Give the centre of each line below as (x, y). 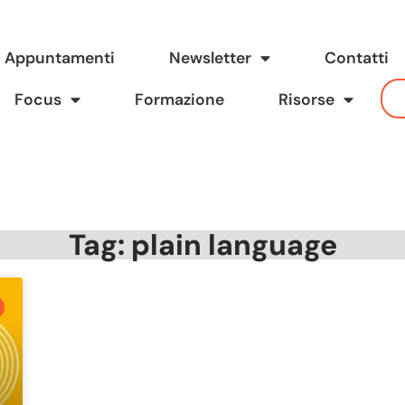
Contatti (357, 58)
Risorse (307, 100)
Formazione (180, 100)
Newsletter (211, 58)
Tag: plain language (202, 245)
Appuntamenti (60, 58)
